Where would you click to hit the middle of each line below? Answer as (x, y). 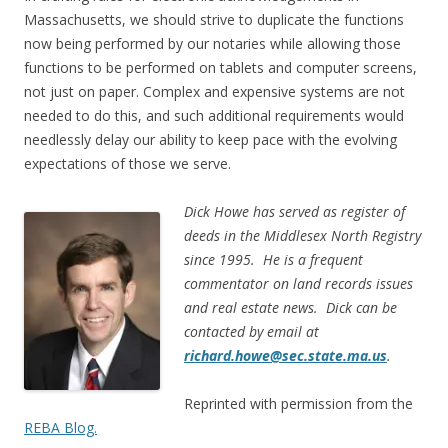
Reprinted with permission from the (298, 404)
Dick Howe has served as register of (294, 212)
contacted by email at (251, 332)
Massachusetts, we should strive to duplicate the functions (214, 20)
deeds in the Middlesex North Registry (302, 236)
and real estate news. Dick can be (290, 308)
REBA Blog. (60, 428)
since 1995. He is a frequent (273, 260)
